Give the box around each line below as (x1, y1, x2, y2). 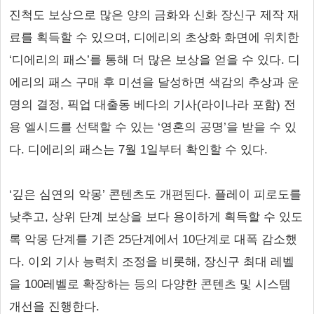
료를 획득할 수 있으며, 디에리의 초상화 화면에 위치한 (9, 31, 299, 44)
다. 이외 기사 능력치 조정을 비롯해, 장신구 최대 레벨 (9, 255, 294, 268)
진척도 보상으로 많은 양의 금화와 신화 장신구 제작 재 (9, 8, 299, 22)
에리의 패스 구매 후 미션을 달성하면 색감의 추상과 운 (9, 76, 299, 89)
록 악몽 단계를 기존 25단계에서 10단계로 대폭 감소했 (9, 233, 297, 246)
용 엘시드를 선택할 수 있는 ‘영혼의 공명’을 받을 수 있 (9, 121, 296, 134)
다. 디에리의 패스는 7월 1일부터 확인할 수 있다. (9, 143, 268, 156)
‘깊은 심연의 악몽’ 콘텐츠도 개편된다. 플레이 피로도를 (9, 188, 301, 201)
